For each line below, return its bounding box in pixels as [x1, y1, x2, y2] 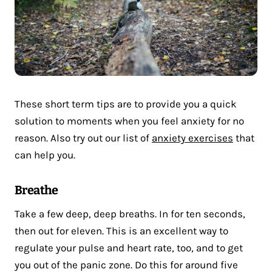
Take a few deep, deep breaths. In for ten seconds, [15, 207, 245, 220]
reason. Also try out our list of [15, 131, 152, 144]
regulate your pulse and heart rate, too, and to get [15, 241, 243, 254]
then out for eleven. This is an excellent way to [15, 224, 228, 237]
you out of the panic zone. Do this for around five [15, 258, 238, 271]
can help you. [15, 148, 75, 161]
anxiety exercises [152, 131, 233, 144]
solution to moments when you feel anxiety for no [15, 114, 244, 127]
